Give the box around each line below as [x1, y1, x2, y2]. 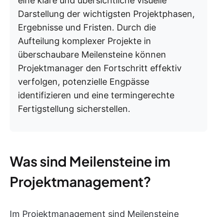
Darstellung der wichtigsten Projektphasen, [18, 9, 195, 19]
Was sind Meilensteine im [10, 153, 170, 170]
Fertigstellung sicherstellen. [18, 104, 130, 114]
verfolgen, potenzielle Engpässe [18, 77, 149, 87]
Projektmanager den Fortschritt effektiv [18, 63, 182, 73]
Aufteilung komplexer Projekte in [18, 36, 151, 46]
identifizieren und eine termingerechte [18, 90, 174, 100]
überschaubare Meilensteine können [18, 49, 166, 60]
